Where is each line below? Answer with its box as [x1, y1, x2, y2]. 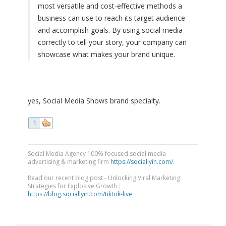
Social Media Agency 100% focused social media [28, 149, 166, 158]
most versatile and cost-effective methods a [38, 1, 182, 11]
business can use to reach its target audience [38, 13, 185, 23]
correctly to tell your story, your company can [38, 37, 187, 47]
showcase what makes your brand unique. [38, 49, 175, 60]
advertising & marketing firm [28, 157, 110, 166]
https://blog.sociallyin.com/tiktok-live [28, 190, 132, 199]
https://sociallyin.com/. [110, 157, 175, 166]
